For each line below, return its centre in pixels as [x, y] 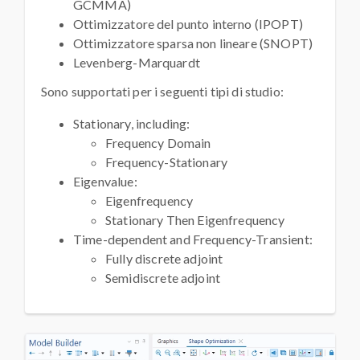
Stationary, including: [132, 124]
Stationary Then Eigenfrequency [195, 220]
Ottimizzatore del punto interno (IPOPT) [188, 24]
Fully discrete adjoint [164, 259]
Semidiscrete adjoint [163, 278]
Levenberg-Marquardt [137, 63]
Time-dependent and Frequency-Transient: [193, 239]
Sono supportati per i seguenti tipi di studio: [162, 92]
